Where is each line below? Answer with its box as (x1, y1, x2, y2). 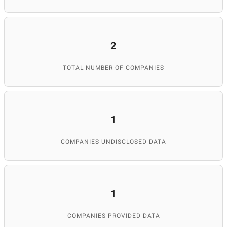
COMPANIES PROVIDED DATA (67, 212, 160, 219)
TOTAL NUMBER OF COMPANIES (63, 64, 164, 71)
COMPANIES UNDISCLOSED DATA (61, 138, 166, 145)
